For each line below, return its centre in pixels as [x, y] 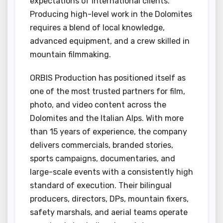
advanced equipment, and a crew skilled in [110, 41]
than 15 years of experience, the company [109, 131]
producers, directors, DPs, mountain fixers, [109, 199]
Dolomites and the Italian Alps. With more [107, 118]
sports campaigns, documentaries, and [103, 158]
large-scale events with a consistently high [111, 172]
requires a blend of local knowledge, [97, 27]
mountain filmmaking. [70, 54]
